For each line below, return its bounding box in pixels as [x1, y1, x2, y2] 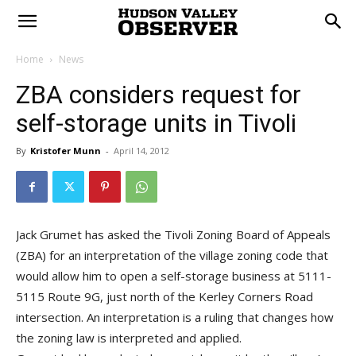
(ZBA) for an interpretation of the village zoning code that [16, 247, 328, 263]
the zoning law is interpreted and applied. [16, 330, 242, 346]
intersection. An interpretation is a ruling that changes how [16, 309, 334, 325]
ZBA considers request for [16, 79, 301, 110]
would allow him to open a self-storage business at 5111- [16, 268, 331, 284]
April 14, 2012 [114, 145, 169, 157]
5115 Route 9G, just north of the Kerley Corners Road [16, 288, 313, 304]
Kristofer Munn [30, 145, 101, 157]
